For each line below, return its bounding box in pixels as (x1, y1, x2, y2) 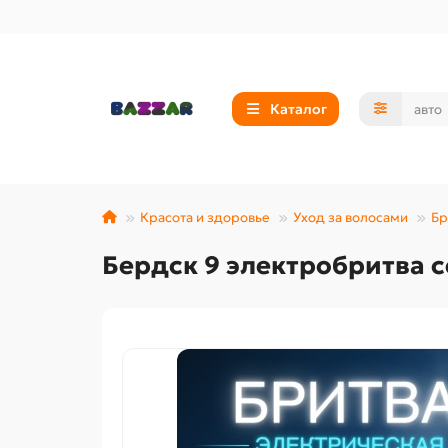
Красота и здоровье (140, 209, 270, 226)
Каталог (269, 100, 327, 118)
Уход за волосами (293, 209, 408, 226)
